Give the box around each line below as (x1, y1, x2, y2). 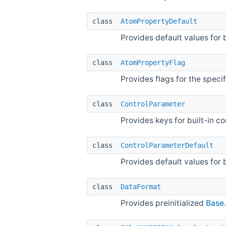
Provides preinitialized (121, 198, 206, 208)
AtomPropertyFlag (121, 58, 185, 67)
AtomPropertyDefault (121, 17, 197, 25)
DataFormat (121, 182, 161, 191)
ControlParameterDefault (121, 141, 213, 149)
